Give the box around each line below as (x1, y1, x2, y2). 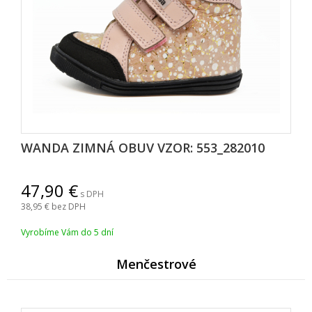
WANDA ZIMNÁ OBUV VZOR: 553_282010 (21, 139, 265, 157)
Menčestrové (116, 256, 196, 273)
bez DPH (52, 201, 86, 213)
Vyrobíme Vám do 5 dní (21, 226, 114, 239)
